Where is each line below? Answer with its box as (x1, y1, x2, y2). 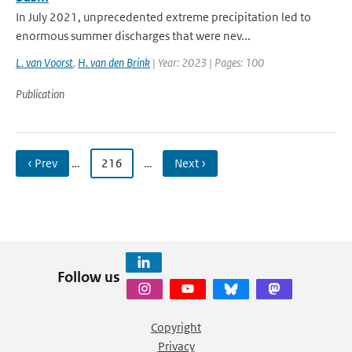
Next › (174, 156, 206, 170)
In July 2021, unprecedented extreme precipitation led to (16, 9, 311, 24)
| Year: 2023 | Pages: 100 (150, 55, 264, 70)
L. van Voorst (16, 55, 73, 70)
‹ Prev (27, 156, 57, 170)
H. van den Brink (78, 55, 150, 70)
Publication (16, 86, 64, 101)
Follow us (57, 267, 120, 286)
